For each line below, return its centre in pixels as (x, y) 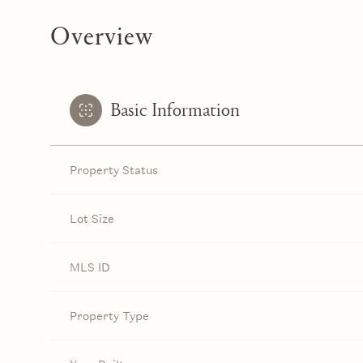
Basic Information (175, 110)
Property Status (114, 170)
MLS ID (90, 267)
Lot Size (92, 219)
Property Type (109, 316)
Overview (102, 34)
